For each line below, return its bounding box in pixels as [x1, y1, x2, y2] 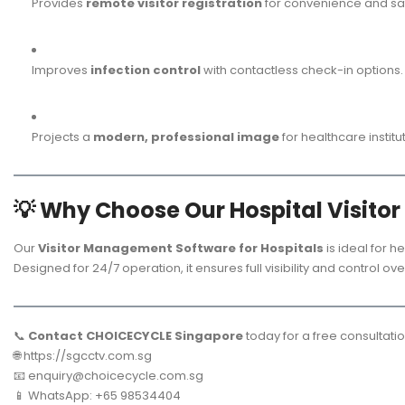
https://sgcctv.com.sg [24, 347, 152, 365]
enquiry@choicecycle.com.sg [28, 367, 203, 385]
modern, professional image [93, 127, 279, 146]
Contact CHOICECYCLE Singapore [28, 327, 243, 345]
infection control [90, 61, 201, 79]
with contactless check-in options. [201, 61, 403, 79]
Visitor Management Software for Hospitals [38, 240, 324, 258]
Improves [32, 61, 90, 79]
